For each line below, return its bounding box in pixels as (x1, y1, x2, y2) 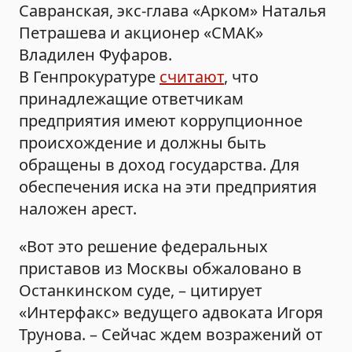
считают (159, 65, 224, 87)
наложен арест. (19, 197, 137, 219)
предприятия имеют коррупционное (19, 109, 302, 131)
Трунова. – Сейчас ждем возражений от (19, 323, 323, 345)
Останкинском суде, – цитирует (19, 279, 262, 301)
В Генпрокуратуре (19, 65, 159, 87)
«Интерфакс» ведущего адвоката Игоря (19, 301, 323, 323)
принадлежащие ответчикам (19, 87, 244, 109)
